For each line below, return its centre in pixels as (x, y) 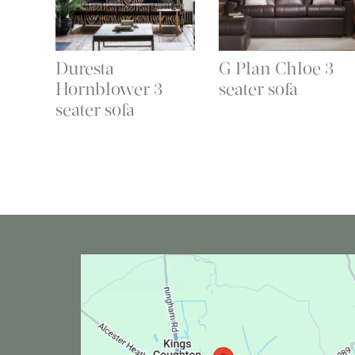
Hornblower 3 (109, 90)
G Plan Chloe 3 (276, 69)
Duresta (85, 69)
